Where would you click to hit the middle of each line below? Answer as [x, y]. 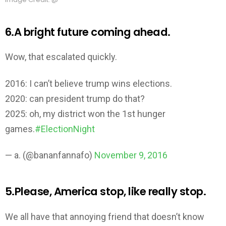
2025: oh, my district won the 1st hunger [85, 114]
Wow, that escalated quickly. [61, 57]
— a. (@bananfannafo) [50, 155]
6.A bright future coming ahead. [88, 32]
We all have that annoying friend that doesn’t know [105, 216]
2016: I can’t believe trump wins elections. [89, 83]
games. [20, 129]
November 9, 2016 [131, 155]
